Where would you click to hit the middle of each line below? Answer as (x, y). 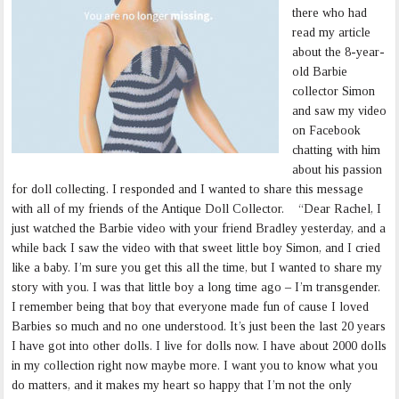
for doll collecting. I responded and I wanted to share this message (188, 190)
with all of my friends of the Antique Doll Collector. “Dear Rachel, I (197, 209)
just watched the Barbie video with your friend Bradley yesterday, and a (199, 229)
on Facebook (327, 131)
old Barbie (320, 72)
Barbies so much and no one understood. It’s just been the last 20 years (199, 327)
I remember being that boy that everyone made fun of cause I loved (191, 307)
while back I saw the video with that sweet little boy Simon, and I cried (196, 248)
